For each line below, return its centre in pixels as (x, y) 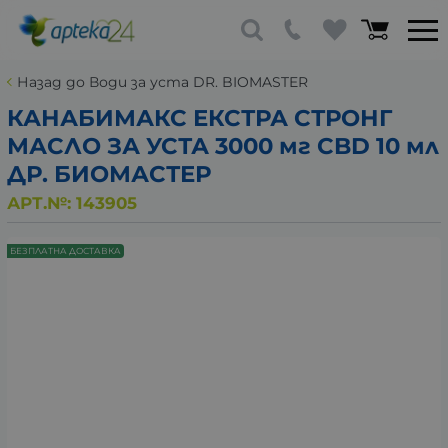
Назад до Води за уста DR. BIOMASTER (162, 82)
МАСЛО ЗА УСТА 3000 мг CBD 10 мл (223, 146)
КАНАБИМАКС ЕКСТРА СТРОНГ (199, 118)
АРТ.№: (41, 202)
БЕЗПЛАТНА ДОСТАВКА (65, 251)
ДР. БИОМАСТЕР (109, 174)
